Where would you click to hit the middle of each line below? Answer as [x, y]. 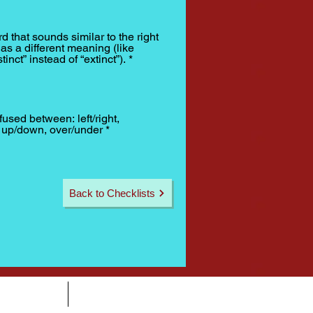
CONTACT [30, 294]
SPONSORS [111, 294]
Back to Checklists [112, 193]
